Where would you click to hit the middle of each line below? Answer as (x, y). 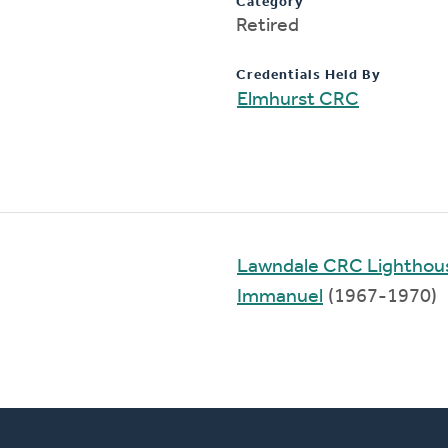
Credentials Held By (308, 75)
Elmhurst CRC (298, 99)
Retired (267, 25)
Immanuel (280, 296)
